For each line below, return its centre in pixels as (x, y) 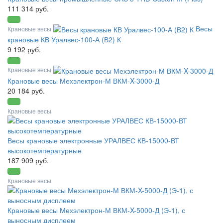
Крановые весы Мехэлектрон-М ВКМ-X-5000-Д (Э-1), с (96, 210)
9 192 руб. (24, 50)
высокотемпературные (45, 150)
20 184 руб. (26, 90)
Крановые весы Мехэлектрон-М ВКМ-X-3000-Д (83, 80)
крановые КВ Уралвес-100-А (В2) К (64, 40)
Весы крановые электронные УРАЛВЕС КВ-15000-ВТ (93, 140)
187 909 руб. (28, 160)
